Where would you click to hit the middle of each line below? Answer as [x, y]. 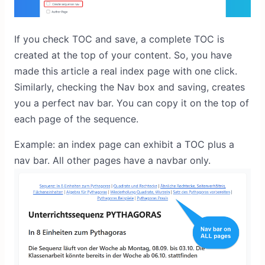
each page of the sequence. [76, 119]
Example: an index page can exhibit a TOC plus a [124, 144]
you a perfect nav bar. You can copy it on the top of [132, 103]
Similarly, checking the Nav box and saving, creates [130, 87]
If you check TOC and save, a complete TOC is [119, 39]
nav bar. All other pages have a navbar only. [112, 160]
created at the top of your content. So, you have [123, 55]
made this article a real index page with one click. [126, 71]
